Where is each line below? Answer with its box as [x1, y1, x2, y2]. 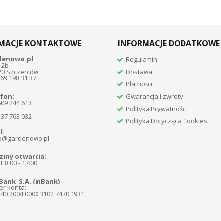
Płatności [126, 79, 153, 88]
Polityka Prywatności [126, 104, 187, 113]
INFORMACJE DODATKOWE [118, 37, 220, 49]
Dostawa [126, 67, 153, 76]
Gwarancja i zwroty [126, 91, 184, 101]
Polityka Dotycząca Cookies [126, 116, 208, 125]
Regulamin [126, 54, 158, 64]
